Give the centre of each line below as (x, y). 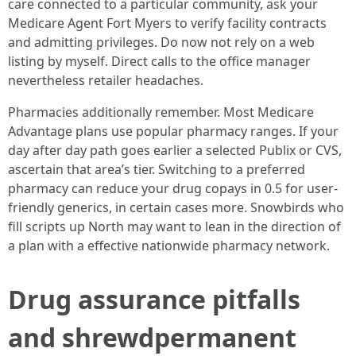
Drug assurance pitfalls (154, 299)
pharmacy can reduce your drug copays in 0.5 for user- (173, 188)
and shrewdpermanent (152, 337)
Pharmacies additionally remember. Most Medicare (161, 112)
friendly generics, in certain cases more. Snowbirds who (176, 207)
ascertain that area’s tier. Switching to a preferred (157, 169)
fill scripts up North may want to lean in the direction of (174, 226)
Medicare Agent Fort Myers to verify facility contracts (167, 23)
